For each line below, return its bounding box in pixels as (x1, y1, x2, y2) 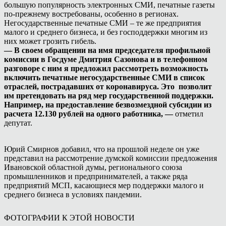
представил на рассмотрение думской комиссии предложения (4, 153, 217, 162)
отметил (173, 109, 203, 118)
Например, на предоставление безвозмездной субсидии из (4, 100, 211, 109)
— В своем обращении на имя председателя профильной (4, 45, 210, 54)
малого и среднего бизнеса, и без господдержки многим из (4, 27, 207, 36)
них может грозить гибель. (4, 36, 98, 45)
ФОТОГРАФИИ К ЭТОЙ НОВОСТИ (4, 213, 135, 222)
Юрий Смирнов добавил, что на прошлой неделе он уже (4, 144, 199, 153)
